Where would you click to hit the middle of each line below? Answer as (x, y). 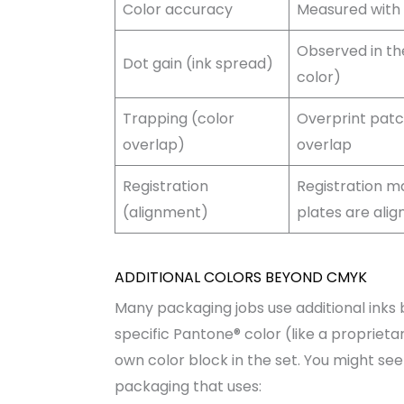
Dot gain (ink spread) (197, 63)
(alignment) (165, 212)
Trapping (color (178, 118)
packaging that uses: (188, 386)
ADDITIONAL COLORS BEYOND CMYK (240, 277)
